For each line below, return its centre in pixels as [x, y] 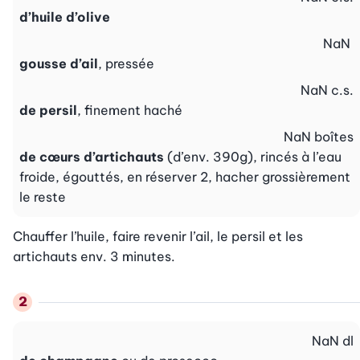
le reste [43, 197]
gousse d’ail [59, 64]
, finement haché [130, 110]
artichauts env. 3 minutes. [94, 257]
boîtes [334, 137]
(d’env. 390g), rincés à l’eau [254, 157]
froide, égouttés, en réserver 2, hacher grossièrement [185, 177]
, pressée [126, 64]
